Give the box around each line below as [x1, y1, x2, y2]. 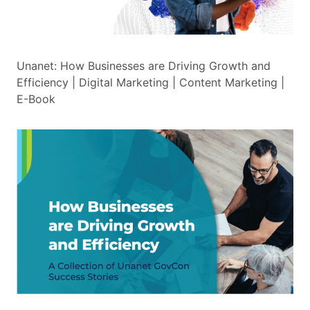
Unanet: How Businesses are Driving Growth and [17, 59, 271, 73]
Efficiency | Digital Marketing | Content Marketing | [17, 75, 284, 90]
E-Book [17, 92, 55, 107]
